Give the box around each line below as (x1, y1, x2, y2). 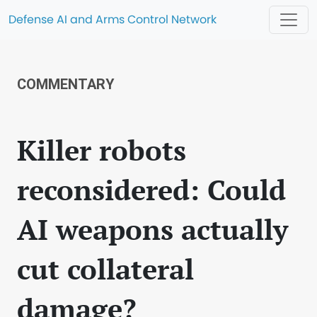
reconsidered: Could (17, 171, 286, 208)
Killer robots (17, 131, 186, 168)
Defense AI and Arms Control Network (8, 11, 217, 28)
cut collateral (17, 250, 194, 287)
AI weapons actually (17, 210, 288, 248)
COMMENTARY (17, 76, 115, 93)
